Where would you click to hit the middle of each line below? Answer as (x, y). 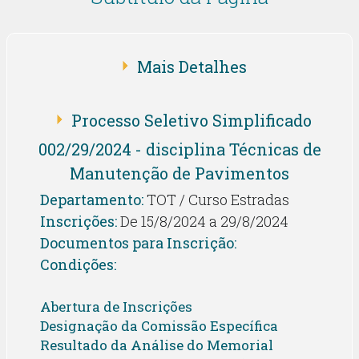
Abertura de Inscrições (117, 307)
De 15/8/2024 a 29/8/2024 (203, 221)
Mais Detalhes (192, 66)
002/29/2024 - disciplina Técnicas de (179, 149)
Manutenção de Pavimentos (179, 173)
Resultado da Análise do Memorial (157, 345)
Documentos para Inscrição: (139, 243)
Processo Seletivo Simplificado (192, 120)
